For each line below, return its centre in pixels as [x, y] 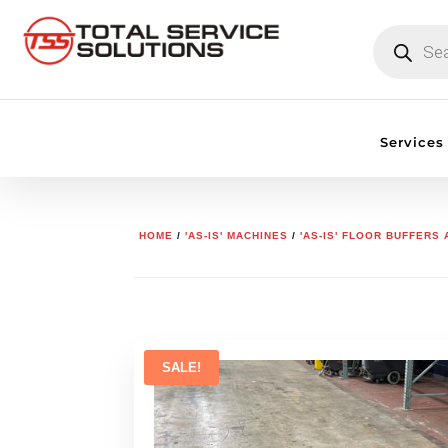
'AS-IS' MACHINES [237, 235]
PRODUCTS [407, 31]
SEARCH [398, 45]
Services [411, 142]
